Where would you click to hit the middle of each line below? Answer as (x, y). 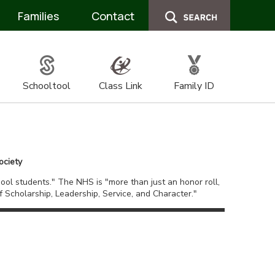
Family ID (194, 86)
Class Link (120, 86)
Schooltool (47, 86)
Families (38, 16)
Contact (113, 16)
